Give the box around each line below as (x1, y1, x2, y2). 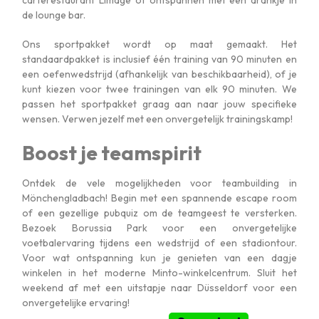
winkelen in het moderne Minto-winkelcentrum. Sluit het (22, 266, 297, 280)
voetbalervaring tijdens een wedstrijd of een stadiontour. (22, 236, 297, 250)
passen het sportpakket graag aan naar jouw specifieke (22, 98, 297, 111)
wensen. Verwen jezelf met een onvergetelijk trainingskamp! (22, 113, 293, 126)
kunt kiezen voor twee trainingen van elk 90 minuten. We (22, 83, 297, 96)
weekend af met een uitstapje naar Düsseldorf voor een (22, 281, 297, 295)
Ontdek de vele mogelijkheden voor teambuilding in (22, 177, 297, 190)
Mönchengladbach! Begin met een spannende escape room (22, 192, 297, 205)
